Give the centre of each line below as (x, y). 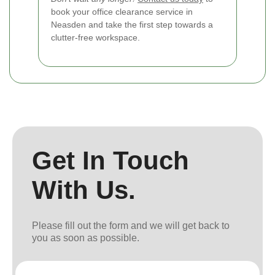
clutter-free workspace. (95, 38)
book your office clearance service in (122, 12)
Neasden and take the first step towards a (132, 25)
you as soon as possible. (86, 238)
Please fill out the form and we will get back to (131, 226)
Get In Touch (110, 161)
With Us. (84, 190)
